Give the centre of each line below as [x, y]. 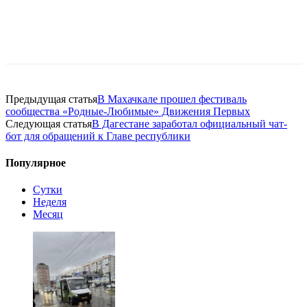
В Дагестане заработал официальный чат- [189, 123]
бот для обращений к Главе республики [98, 136]
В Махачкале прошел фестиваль [172, 99]
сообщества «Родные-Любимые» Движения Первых [128, 111]
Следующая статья [49, 123]
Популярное [36, 163]
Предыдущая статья [51, 99]
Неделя [50, 202]
